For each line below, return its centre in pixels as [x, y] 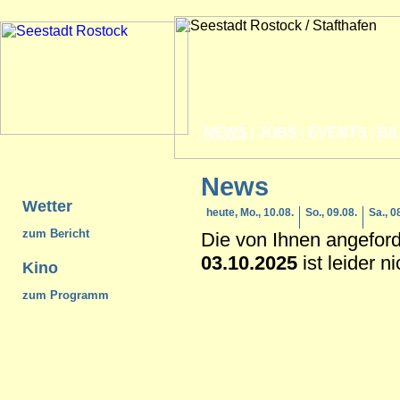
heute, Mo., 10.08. [250, 212]
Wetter [47, 207]
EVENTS [337, 133]
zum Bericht [56, 234]
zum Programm [66, 295]
